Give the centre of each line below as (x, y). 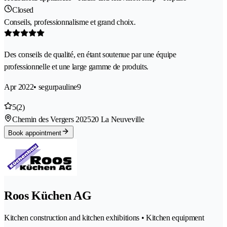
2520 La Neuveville (114, 119)
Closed (23, 10)
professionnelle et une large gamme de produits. (76, 66)
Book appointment (35, 133)
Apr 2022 (19, 87)
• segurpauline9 (57, 87)
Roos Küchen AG (48, 195)
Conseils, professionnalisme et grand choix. (70, 22)
